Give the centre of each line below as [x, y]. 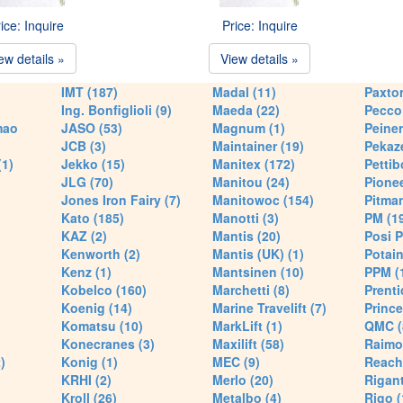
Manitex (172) [254, 164]
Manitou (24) [251, 182]
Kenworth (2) [100, 254]
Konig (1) [89, 362]
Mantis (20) [246, 236]
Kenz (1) [86, 272]
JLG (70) [87, 182]
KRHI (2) [86, 380]
